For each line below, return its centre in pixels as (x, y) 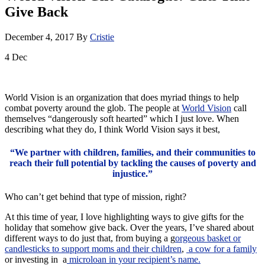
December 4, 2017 (39, 37)
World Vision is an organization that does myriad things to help (122, 97)
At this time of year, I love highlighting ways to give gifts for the (124, 217)
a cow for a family (222, 249)
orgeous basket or (208, 238)
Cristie (102, 37)
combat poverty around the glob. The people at (93, 108)
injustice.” (132, 174)
